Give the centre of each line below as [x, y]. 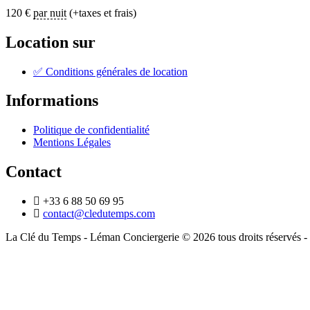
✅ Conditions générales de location [110, 71]
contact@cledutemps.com [99, 214]
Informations [52, 101]
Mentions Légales [72, 143]
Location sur [51, 42]
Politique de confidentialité [91, 130]
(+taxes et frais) [101, 12]
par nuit [50, 12]
